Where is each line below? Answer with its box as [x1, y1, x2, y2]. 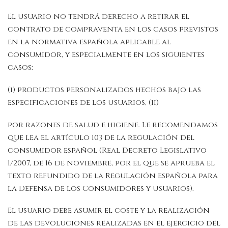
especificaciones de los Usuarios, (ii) [8, 97, 159, 108]
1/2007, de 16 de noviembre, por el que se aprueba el [8, 157, 215, 168]
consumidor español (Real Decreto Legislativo [8, 145, 207, 156]
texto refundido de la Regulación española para [8, 170, 218, 181]
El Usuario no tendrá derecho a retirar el [8, 11, 189, 22]
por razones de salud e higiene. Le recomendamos [8, 119, 218, 130]
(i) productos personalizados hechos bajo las [8, 84, 201, 95]
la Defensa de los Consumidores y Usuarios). [8, 183, 194, 194]
